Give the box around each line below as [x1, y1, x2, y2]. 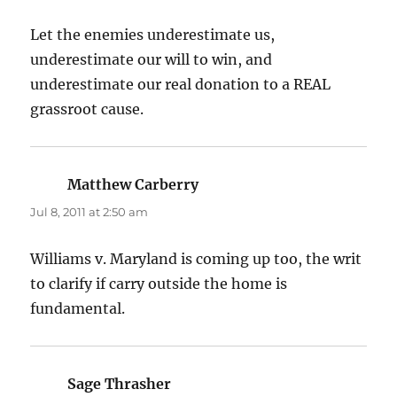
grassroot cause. [30, 99, 144, 118]
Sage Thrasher [67, 374, 172, 393]
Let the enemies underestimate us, [30, 25, 276, 43]
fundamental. [30, 299, 126, 317]
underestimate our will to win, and [30, 50, 273, 68]
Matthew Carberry [67, 175, 199, 193]
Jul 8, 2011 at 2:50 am [30, 204, 149, 219]
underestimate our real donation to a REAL [30, 74, 331, 93]
